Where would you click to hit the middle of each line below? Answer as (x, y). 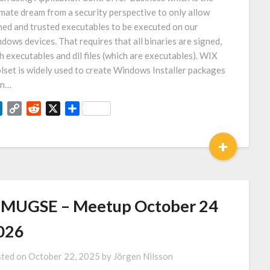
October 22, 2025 (64, 256)
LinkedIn (20, 108)
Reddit (55, 108)
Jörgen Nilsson (143, 256)
